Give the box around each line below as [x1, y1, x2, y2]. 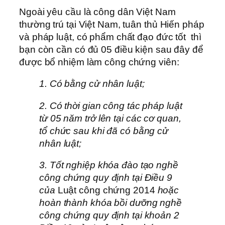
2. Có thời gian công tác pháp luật [39, 100, 182, 111]
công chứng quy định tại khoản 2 [39, 210, 179, 221]
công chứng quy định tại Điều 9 [39, 172, 172, 183]
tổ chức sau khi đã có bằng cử [39, 125, 169, 136]
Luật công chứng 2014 [57, 185, 158, 196]
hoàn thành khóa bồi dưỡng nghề [39, 197, 182, 208]
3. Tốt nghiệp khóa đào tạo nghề [39, 160, 178, 171]
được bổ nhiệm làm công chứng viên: [19, 56, 184, 67]
